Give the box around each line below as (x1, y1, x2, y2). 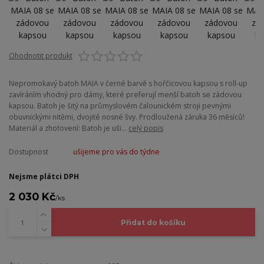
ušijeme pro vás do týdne (72, 147, 160, 157)
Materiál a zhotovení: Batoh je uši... (9, 123, 128, 133)
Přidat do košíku (120, 217, 186, 227)
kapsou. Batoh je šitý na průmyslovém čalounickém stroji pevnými (9, 100, 231, 111)
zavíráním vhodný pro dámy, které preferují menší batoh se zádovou (9, 89, 242, 100)
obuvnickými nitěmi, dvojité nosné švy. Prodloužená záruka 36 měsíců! (9, 111, 245, 122)
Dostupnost (9, 147, 48, 157)
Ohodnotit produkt (9, 51, 72, 61)
